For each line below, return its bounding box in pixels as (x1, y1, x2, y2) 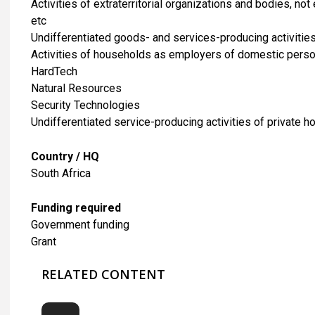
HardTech (31, 64, 77, 78)
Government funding (31, 217, 129, 231)
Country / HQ (31, 149, 99, 163)
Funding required (31, 200, 121, 214)
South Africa (31, 166, 91, 180)
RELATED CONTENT (41, 265, 165, 283)
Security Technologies (31, 98, 140, 112)
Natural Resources (31, 81, 122, 95)
